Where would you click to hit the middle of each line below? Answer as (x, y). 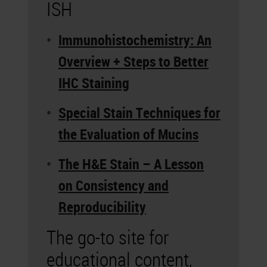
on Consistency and (114, 185)
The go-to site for (108, 237)
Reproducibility (102, 207)
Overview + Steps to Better (133, 61)
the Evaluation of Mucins (128, 134)
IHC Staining (94, 83)
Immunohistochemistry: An (135, 40)
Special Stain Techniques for (139, 113)
